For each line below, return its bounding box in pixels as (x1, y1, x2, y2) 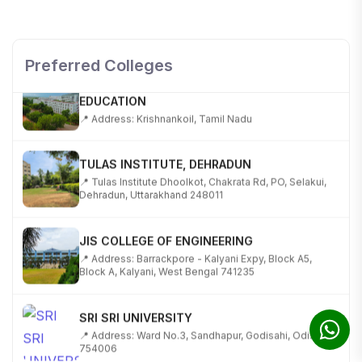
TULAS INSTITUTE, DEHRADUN (79, 139, 251, 154)
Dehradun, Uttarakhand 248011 (79, 170, 223, 183)
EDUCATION (79, 77, 146, 91)
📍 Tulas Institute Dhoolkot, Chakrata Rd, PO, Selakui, (79, 158, 326, 170)
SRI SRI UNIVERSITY (79, 293, 192, 307)
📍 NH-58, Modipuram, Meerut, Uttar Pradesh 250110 (79, 19, 325, 32)
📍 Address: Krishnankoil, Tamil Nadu (79, 95, 252, 108)
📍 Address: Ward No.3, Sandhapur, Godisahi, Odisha (79, 311, 326, 324)
